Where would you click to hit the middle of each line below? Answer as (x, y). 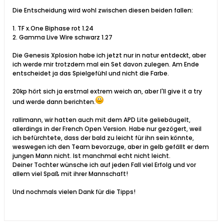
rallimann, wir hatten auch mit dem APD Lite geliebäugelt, (101, 120)
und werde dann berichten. (54, 102)
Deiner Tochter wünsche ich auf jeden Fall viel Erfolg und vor (104, 165)
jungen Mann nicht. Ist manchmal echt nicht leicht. (91, 156)
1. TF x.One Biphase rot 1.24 (53, 28)
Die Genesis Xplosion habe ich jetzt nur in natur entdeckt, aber (109, 55)
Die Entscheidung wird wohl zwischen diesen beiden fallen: (103, 10)
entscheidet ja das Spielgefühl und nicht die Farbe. (91, 73)
